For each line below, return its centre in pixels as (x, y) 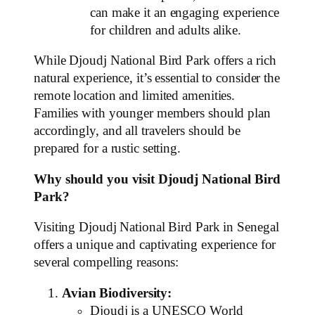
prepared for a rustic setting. (107, 149)
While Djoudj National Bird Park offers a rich (155, 61)
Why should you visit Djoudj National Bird (157, 179)
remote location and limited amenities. (135, 96)
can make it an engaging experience (185, 12)
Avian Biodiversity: (117, 293)
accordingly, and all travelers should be (137, 131)
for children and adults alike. (166, 30)
